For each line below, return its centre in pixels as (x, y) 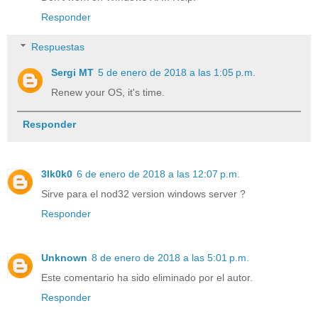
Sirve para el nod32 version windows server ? (143, 194)
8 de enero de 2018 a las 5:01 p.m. (170, 258)
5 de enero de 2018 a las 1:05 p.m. (177, 72)
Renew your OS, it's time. (108, 92)
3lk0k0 (57, 174)
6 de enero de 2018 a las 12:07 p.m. (158, 174)
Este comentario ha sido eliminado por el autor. (147, 278)
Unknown (64, 258)
